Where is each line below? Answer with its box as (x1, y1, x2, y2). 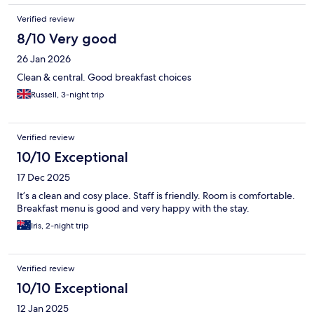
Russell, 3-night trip (31, 88, 104, 100)
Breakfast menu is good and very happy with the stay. (17, 201, 250, 214)
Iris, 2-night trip (31, 219, 89, 231)
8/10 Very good (17, 29, 117, 47)
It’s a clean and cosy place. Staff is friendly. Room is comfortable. (17, 189, 295, 202)
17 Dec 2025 (17, 170, 70, 184)
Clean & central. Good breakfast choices (17, 70, 191, 83)
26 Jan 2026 (17, 52, 71, 65)
